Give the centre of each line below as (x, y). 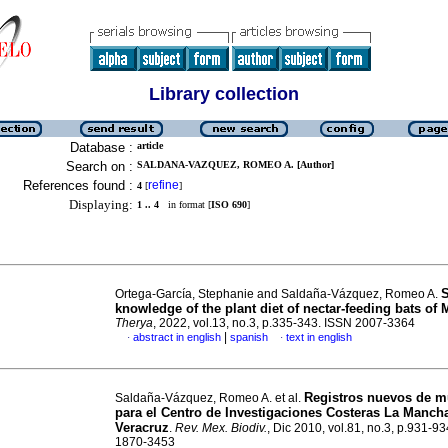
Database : (101, 147)
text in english (319, 337)
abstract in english (177, 337)
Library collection (224, 94)
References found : (78, 185)
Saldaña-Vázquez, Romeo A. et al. (209, 398)
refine (163, 185)
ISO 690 (229, 204)
